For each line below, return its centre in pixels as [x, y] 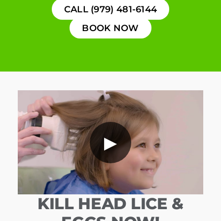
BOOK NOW [110, 28]
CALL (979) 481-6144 [110, 9]
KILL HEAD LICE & [110, 204]
